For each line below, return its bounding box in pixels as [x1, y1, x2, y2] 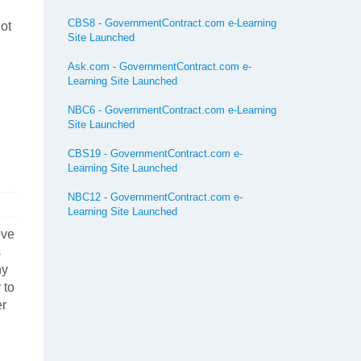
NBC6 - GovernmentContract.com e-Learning [67, 104, 276, 116]
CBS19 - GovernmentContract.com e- [67, 147, 243, 160]
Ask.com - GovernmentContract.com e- [67, 60, 251, 73]
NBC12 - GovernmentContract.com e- [67, 191, 243, 203]
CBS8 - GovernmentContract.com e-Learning [67, 17, 276, 29]
